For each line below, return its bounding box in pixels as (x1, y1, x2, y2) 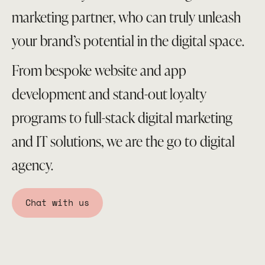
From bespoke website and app (12, 60, 186, 80)
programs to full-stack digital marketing (12, 108, 232, 127)
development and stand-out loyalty (12, 84, 206, 104)
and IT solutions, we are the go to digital (12, 131, 235, 151)
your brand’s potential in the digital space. (12, 31, 244, 50)
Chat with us (25, 196, 89, 209)
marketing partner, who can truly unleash (12, 7, 241, 27)
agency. (12, 155, 53, 174)
